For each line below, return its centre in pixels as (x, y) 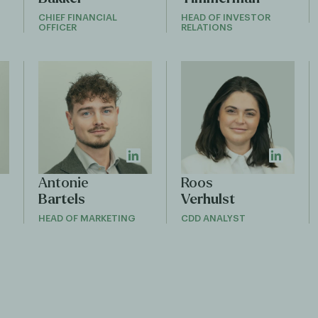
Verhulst (208, 199)
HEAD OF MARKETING (87, 219)
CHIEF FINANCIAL (78, 17)
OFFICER (58, 27)
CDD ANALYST (213, 219)
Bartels (62, 199)
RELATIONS (207, 27)
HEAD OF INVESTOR (225, 17)
